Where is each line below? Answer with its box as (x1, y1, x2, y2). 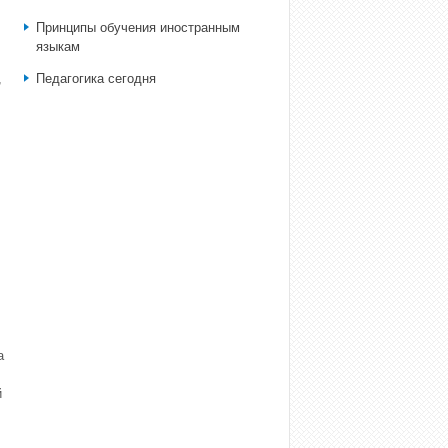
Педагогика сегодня (36, 71, 156, 86)
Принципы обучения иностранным (36, 20, 240, 35)
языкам (36, 39, 80, 54)
